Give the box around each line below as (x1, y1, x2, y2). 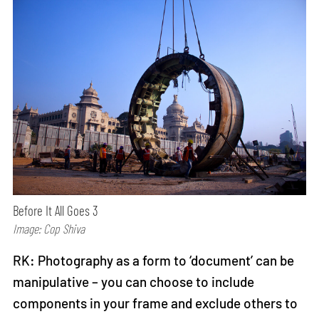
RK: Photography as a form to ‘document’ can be (13, 252, 295, 269)
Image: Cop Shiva (13, 221, 85, 237)
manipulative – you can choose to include (13, 273, 255, 291)
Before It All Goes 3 (13, 202, 99, 219)
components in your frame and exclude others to (13, 295, 298, 312)
